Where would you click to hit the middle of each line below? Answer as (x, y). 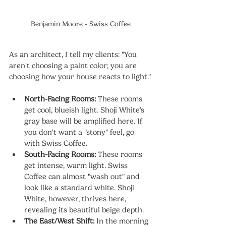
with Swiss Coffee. (56, 144)
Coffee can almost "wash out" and (83, 177)
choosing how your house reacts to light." (80, 77)
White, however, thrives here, (76, 199)
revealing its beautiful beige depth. (84, 210)
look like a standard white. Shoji (80, 188)
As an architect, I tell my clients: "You (74, 55)
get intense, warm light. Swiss (77, 166)
